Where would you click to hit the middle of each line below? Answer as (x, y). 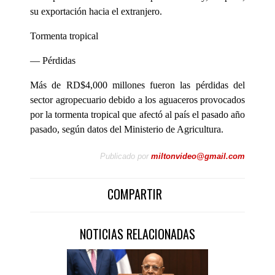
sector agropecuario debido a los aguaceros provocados (137, 100)
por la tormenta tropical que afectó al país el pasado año (137, 115)
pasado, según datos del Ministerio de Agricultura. (127, 130)
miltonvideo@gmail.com (198, 156)
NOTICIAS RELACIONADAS (137, 234)
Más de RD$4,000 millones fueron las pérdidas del (137, 85)
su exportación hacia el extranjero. (96, 12)
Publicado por (124, 156)
